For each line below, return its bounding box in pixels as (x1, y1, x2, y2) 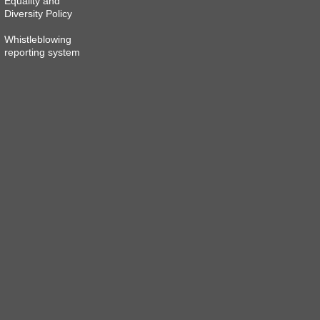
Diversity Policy (4, 9, 73, 20)
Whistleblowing (4, 34, 72, 46)
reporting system (4, 47, 81, 59)
